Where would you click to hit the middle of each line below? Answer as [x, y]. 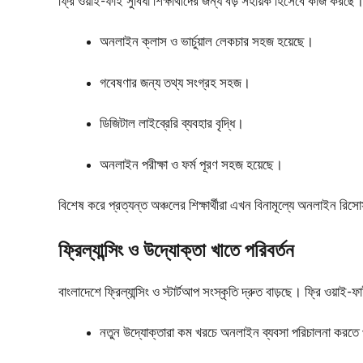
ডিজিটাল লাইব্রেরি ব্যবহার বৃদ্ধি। [172, 124]
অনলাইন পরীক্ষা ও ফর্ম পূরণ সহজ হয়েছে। [191, 164]
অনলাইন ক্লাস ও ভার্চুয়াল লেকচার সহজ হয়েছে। [207, 42]
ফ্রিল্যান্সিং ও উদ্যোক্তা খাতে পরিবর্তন [176, 251]
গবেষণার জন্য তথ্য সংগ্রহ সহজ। [175, 83]
